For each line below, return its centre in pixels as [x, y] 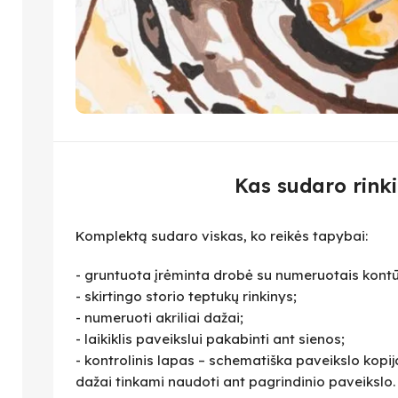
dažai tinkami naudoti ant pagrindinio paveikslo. [235, 382]
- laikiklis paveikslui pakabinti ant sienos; [210, 339]
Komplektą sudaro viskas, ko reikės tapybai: [222, 236]
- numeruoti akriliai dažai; [159, 318]
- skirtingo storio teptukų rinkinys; [186, 297]
